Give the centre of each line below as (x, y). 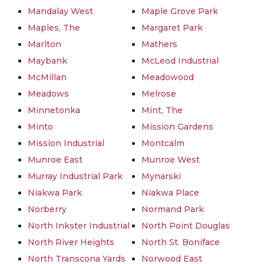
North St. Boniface (181, 242)
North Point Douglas (186, 225)
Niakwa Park (55, 192)
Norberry (47, 209)
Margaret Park (172, 27)
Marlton (44, 44)
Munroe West (171, 159)
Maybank (47, 60)
